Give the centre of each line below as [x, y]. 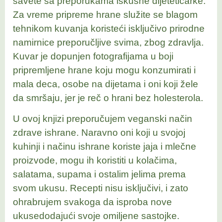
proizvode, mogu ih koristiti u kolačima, [95, 161]
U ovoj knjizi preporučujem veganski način [103, 119]
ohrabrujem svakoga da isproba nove [92, 202]
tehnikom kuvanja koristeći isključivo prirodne [109, 28]
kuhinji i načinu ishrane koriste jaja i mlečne [105, 147]
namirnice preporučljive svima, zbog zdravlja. [108, 42]
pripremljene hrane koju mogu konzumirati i [104, 70]
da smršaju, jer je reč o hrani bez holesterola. [108, 98]
